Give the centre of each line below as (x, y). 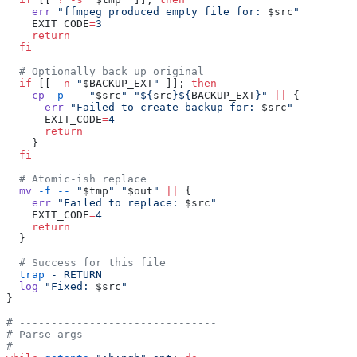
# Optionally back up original (105, 72)
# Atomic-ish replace (76, 179)
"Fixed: (67, 287)
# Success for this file (86, 263)
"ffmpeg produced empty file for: (159, 12)
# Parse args (45, 335)
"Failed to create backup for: (163, 108)
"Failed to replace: (118, 203)
